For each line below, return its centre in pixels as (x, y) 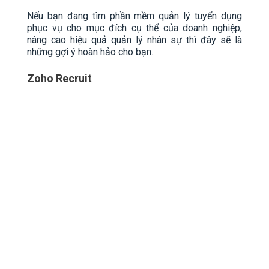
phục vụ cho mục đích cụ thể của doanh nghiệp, (134, 28)
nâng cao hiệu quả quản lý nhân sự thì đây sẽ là (134, 40)
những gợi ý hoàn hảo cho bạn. (90, 52)
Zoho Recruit (59, 78)
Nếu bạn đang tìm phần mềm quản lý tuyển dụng (134, 16)
